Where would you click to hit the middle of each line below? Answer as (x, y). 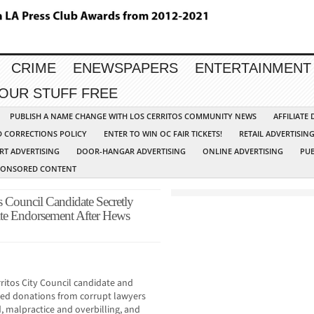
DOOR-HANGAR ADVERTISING (131, 151)
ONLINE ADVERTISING (243, 151)
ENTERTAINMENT (253, 68)
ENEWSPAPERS (125, 68)
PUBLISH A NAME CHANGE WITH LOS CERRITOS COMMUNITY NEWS (133, 116)
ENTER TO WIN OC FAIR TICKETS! (163, 134)
